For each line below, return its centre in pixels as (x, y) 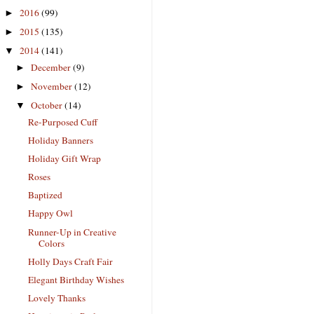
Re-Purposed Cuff (62, 122)
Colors (51, 243)
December (52, 67)
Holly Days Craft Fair (70, 261)
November (53, 86)
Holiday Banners (60, 140)
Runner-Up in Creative (72, 232)
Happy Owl (50, 213)
